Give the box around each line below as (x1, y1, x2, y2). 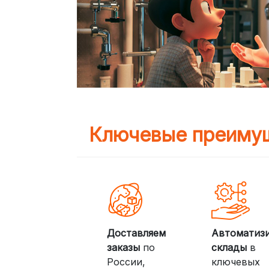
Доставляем (106, 227, 166, 240)
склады (211, 241, 247, 254)
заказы (106, 241, 140, 254)
